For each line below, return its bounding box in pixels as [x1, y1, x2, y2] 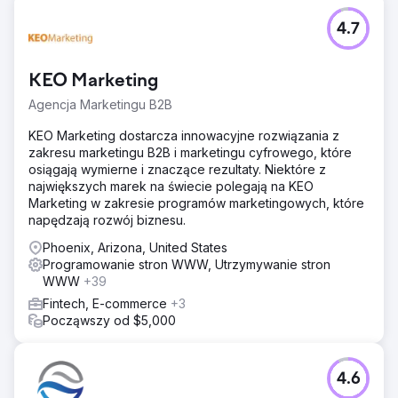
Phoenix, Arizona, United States [43, 239, 227, 255]
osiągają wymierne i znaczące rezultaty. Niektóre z [28, 161, 326, 177]
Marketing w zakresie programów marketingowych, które [28, 195, 364, 211]
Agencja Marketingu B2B [28, 96, 172, 112]
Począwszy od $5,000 [43, 312, 176, 328]
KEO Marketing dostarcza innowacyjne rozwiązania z [28, 127, 339, 143]
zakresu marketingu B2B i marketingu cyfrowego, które [28, 144, 352, 160]
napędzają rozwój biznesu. [28, 211, 186, 227]
